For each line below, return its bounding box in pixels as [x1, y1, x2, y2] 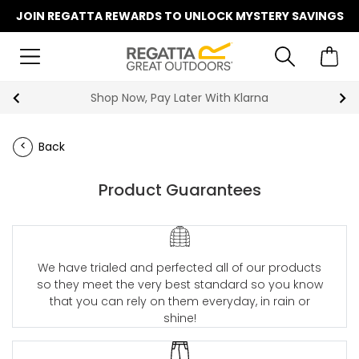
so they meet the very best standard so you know [36, 276, 323, 292]
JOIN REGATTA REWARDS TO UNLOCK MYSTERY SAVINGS [15, 8, 344, 24]
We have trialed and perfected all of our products [38, 259, 321, 276]
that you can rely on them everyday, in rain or [49, 292, 310, 309]
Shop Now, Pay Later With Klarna [91, 90, 268, 106]
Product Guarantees [98, 179, 261, 201]
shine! [163, 309, 196, 326]
